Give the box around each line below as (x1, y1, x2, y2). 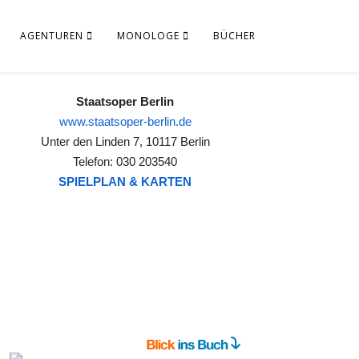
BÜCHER (213, 29, 256, 42)
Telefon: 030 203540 (73, 155, 177, 168)
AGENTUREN (20, 29, 83, 42)
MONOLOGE (117, 29, 179, 42)
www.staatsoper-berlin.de (58, 115, 192, 128)
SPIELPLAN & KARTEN (58, 175, 192, 188)
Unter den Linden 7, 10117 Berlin (40, 135, 210, 148)
